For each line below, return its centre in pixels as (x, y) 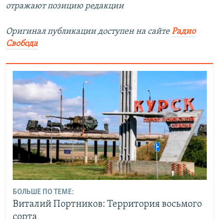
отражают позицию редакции (65, 6)
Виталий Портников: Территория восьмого (107, 204)
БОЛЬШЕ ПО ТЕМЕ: (43, 192)
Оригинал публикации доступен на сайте (89, 32)
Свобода (22, 44)
